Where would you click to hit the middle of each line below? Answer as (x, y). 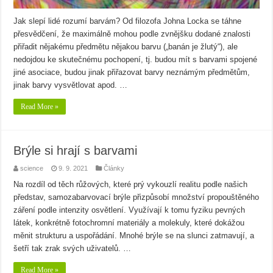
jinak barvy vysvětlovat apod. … (71, 85)
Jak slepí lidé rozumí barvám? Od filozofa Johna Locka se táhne (128, 21)
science (32, 168)
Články (114, 168)
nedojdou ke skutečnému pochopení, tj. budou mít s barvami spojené (136, 60)
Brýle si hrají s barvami (76, 151)
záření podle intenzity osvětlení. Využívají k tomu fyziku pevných (129, 210)
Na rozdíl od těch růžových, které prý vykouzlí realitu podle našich (131, 185)
